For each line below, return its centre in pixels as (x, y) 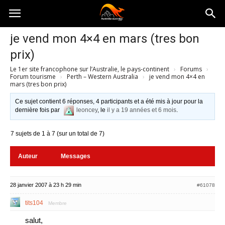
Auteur (28, 156)
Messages (76, 156)
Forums (191, 69)
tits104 (34, 203)
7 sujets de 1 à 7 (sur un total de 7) (58, 134)
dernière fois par (38, 110)
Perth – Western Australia (102, 77)
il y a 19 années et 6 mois (142, 110)
